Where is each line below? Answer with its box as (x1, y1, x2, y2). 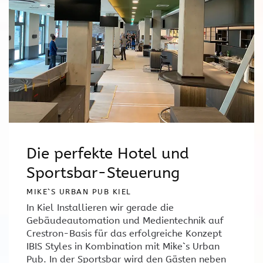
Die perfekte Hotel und (26, 144, 189, 163)
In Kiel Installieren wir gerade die (26, 202, 174, 214)
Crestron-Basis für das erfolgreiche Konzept (26, 228, 222, 240)
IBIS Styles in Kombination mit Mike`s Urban (26, 241, 220, 252)
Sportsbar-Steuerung (26, 164, 180, 183)
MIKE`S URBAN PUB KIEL (26, 187, 131, 197)
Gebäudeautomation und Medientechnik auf (26, 215, 224, 227)
